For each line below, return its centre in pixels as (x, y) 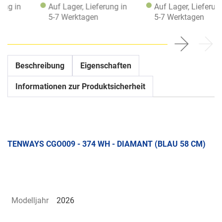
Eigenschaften (106, 66)
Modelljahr (30, 200)
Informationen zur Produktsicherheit (80, 87)
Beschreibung (40, 66)
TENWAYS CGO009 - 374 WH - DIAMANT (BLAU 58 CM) (107, 144)
